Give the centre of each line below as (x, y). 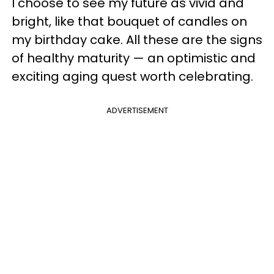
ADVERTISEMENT (137, 110)
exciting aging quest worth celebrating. (132, 76)
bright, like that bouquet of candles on (129, 21)
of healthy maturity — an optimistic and (134, 58)
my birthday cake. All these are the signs (137, 39)
